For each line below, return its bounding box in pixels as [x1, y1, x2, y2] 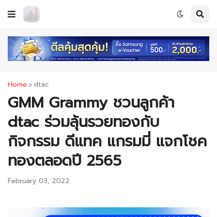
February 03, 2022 [8, 176, 70, 186]
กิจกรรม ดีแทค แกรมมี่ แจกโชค [8, 130, 207, 153]
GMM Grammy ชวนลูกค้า [8, 91, 174, 114]
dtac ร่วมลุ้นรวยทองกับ [8, 110, 159, 134]
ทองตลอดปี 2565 [8, 149, 122, 172]
